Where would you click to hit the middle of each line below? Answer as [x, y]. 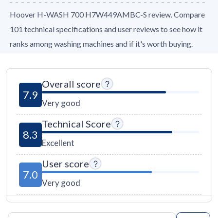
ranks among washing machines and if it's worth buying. [101, 44]
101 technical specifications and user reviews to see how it [106, 29]
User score [66, 163]
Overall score [72, 84]
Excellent [58, 143]
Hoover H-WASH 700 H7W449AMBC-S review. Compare [107, 14]
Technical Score [77, 124]
